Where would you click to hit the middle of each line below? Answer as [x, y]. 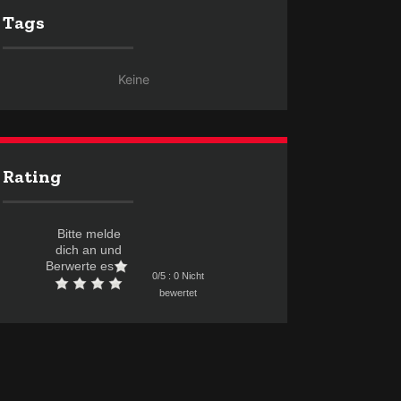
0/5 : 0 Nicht [179, 275]
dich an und [89, 250]
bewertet [179, 292]
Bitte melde [89, 234]
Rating [32, 176]
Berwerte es [80, 266]
